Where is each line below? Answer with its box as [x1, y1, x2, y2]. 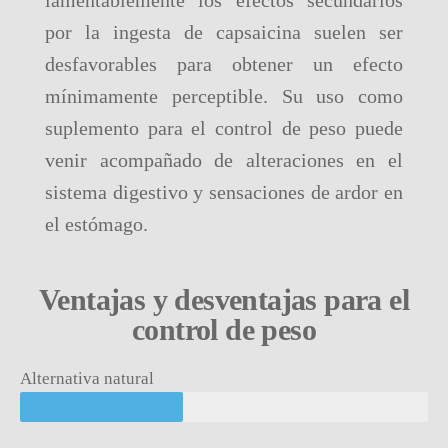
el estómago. [45, 213, 153, 235]
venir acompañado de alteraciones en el [45, 149, 403, 171]
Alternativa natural [20, 369, 154, 388]
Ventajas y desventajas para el [39, 283, 409, 316]
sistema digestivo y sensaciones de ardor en [45, 181, 403, 203]
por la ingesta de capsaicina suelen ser [45, 21, 403, 43]
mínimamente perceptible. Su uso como [45, 85, 403, 107]
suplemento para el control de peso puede [45, 117, 403, 139]
